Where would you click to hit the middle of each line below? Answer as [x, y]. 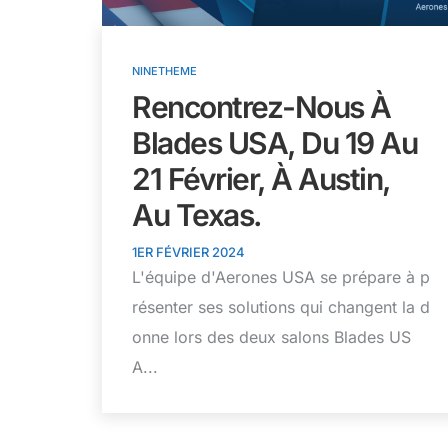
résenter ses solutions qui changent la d [281, 306]
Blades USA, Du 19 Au [274, 142]
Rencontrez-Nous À [261, 106]
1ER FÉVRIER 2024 [188, 251]
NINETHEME [164, 70]
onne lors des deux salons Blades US [271, 336]
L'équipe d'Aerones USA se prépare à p [281, 276]
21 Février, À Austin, [261, 178]
